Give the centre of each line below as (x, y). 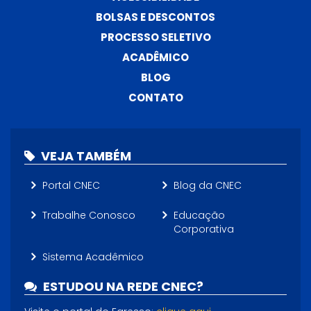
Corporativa (204, 229)
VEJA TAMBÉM (85, 156)
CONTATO (155, 98)
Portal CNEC (71, 186)
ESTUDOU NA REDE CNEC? (122, 287)
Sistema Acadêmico (93, 257)
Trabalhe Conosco (89, 216)
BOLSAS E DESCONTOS (155, 17)
